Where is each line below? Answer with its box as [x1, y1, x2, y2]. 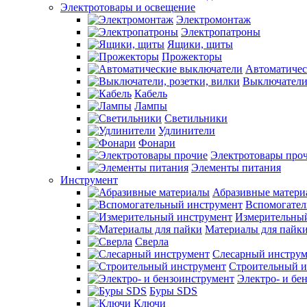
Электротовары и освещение [60, 1, 195, 13]
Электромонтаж [176, 14, 251, 25]
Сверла [135, 236, 169, 247]
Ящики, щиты [167, 38, 233, 50]
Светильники [164, 112, 228, 124]
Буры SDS [149, 285, 197, 297]
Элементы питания [191, 162, 281, 173]
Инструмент [60, 174, 118, 186]
